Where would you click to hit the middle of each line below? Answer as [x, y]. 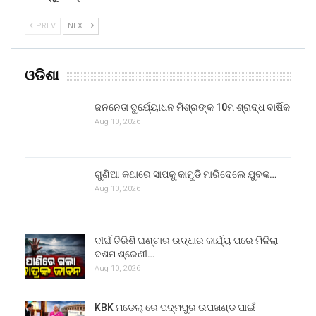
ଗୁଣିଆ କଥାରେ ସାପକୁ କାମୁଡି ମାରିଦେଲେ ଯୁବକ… [186, 174]
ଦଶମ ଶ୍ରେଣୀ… [124, 254]
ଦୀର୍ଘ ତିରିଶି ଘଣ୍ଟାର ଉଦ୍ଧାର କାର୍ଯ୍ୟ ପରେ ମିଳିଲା [186, 241]
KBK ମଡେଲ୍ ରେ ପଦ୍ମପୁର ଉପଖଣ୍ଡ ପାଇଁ [175, 307]
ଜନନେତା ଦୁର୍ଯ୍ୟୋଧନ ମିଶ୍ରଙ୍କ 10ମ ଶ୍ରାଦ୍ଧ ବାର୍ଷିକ [192, 107]
